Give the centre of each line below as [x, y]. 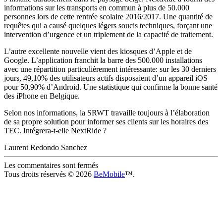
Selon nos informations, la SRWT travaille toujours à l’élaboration [107, 113]
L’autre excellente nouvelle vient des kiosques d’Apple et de [98, 52]
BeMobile [109, 174]
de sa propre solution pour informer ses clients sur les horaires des [106, 122]
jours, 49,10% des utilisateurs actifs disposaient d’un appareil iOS [106, 78]
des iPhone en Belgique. [42, 96]
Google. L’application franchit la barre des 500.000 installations [103, 60]
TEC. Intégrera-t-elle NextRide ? [55, 131]
